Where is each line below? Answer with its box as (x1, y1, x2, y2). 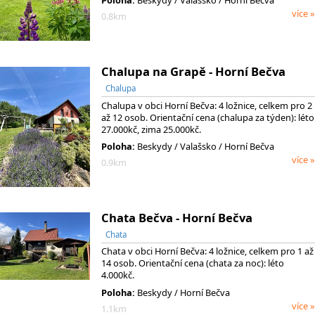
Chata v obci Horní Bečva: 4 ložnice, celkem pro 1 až (101, 245, 314, 258)
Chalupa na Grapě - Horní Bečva (101, 63, 285, 79)
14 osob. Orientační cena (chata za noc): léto (101, 257, 284, 270)
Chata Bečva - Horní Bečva (101, 209, 252, 226)
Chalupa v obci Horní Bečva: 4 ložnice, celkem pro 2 (101, 98, 312, 112)
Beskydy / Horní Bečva (135, 285, 230, 299)
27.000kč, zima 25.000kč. (101, 122, 201, 136)
